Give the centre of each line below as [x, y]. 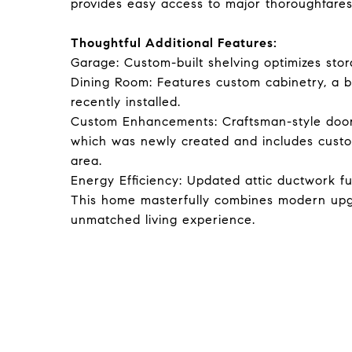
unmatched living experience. [163, 220]
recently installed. [126, 102]
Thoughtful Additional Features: [174, 43]
